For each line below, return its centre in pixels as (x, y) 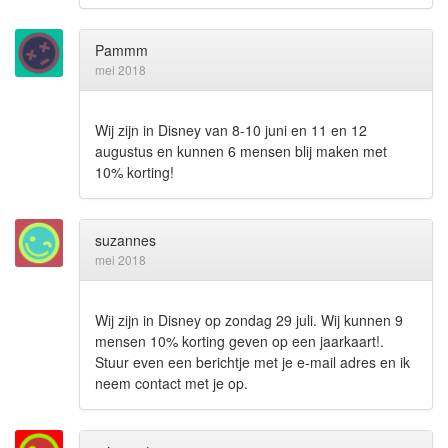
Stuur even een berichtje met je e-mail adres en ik (252, 361)
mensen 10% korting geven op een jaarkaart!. (239, 340)
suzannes (125, 239)
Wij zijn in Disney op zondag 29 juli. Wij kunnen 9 (249, 319)
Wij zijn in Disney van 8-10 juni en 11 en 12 (231, 129)
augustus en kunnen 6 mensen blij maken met (241, 150)
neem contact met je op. (171, 382)
